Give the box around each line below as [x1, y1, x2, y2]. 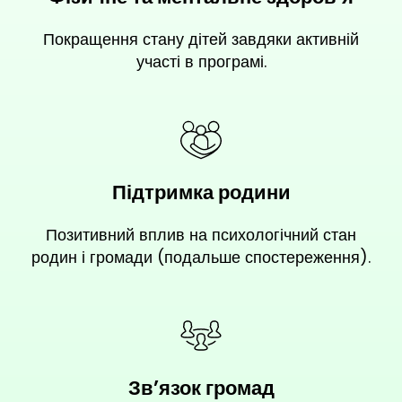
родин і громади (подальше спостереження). [31, 246, 371, 269]
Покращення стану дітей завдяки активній [43, 28, 359, 51]
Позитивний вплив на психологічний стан [46, 223, 356, 247]
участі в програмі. [135, 50, 267, 74]
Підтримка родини [111, 179, 291, 207]
